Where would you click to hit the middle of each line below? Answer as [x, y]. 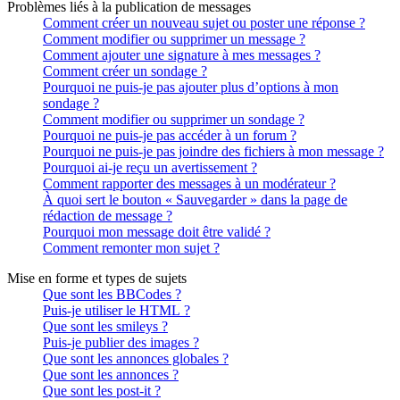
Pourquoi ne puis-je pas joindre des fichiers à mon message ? [213, 151]
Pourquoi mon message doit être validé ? [157, 231]
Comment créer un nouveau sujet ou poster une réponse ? [204, 22]
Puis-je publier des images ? [121, 342]
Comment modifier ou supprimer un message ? [174, 38]
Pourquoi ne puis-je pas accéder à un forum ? [170, 135]
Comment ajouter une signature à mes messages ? [182, 54]
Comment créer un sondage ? [125, 71]
